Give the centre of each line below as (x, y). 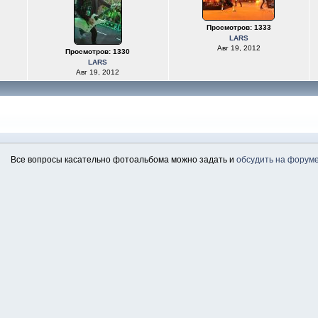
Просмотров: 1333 (238, 27)
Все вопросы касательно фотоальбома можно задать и (124, 160)
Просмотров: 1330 (98, 51)
